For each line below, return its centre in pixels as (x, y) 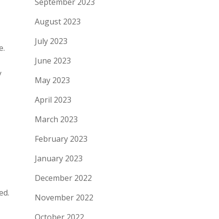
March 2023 (56, 119)
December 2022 (63, 178)
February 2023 (61, 139)
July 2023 (51, 41)
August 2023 (58, 22)
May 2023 (52, 80)
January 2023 (59, 158)
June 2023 (53, 61)
